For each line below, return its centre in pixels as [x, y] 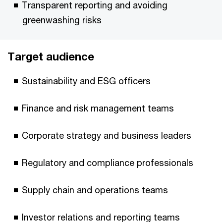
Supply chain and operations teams [95, 190]
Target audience [51, 56]
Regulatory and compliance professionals [108, 163]
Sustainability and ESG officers [86, 81]
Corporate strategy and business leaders [107, 135]
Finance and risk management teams [98, 108]
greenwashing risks [62, 20]
